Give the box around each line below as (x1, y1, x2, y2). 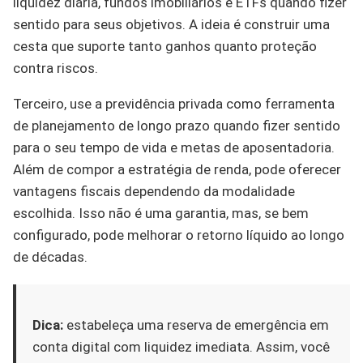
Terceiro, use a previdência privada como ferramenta (13, 95, 335, 112)
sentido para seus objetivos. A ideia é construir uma (13, 15, 330, 32)
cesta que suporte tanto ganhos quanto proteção (13, 37, 317, 54)
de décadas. (13, 248, 88, 265)
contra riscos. (13, 59, 98, 76)
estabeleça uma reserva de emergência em (63, 316, 329, 333)
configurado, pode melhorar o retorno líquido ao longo (13, 226, 344, 243)
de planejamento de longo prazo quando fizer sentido (13, 117, 340, 134)
